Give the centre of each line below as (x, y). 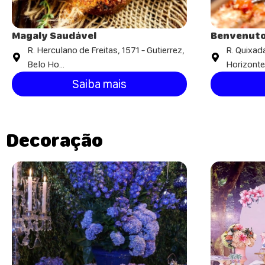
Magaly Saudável (54, 36)
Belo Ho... (46, 64)
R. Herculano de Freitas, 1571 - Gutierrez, (106, 50)
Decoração (54, 140)
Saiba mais (99, 84)
